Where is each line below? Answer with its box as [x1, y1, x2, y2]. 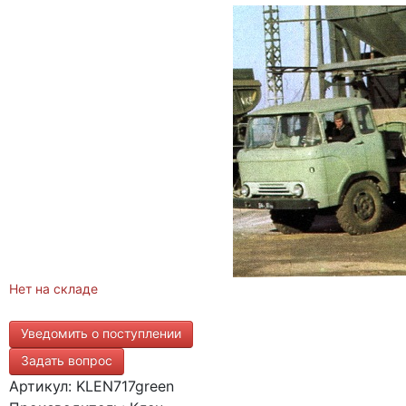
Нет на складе [9, 281, 98, 296]
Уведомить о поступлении [21, 325, 181, 341]
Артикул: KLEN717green [9, 377, 174, 395]
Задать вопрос [21, 353, 112, 368]
